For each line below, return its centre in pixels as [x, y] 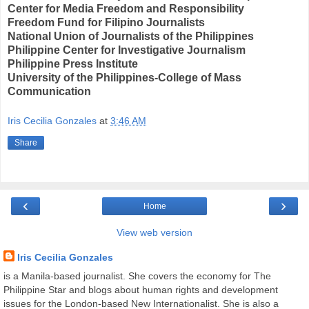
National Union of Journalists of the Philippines [131, 36]
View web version [154, 233]
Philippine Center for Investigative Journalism [127, 50]
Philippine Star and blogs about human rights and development [141, 290]
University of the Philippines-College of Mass [124, 77]
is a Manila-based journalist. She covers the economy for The [137, 276]
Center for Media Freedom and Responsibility [126, 8]
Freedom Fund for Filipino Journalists [106, 22]
